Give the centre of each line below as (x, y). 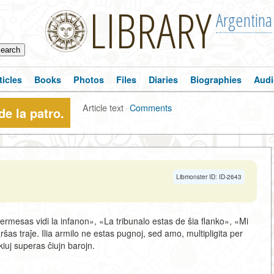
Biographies (216, 80)
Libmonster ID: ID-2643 (209, 177)
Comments (151, 107)
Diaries (163, 80)
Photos (89, 80)
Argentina (244, 20)
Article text (103, 107)
